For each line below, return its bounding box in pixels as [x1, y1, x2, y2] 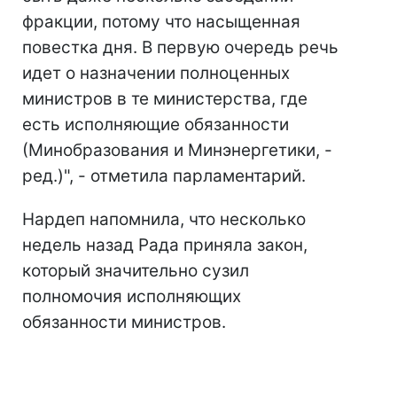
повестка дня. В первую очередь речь [22, 37, 339, 58]
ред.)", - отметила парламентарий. [22, 166, 306, 187]
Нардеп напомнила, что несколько [22, 209, 306, 230]
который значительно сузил [22, 261, 249, 282]
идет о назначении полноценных [22, 63, 290, 84]
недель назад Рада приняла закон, [22, 235, 307, 256]
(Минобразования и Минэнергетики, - [22, 140, 332, 161]
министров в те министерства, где [22, 89, 307, 110]
